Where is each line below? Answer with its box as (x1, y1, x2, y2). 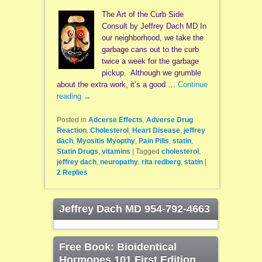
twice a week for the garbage (101, 57, 199, 66)
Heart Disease (132, 126, 180, 135)
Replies (60, 168, 88, 177)
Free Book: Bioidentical (58, 241, 177, 253)
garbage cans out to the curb (101, 45, 199, 54)
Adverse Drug (146, 116, 193, 125)
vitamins (101, 147, 130, 156)
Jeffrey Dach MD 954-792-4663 (58, 203, 210, 215)
